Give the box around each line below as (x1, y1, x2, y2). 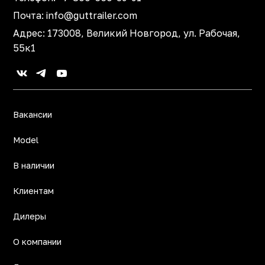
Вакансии (13, 109, 53, 120)
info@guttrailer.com (46, 9, 138, 22)
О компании (13, 237, 62, 247)
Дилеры (13, 211, 47, 222)
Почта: (13, 9, 47, 22)
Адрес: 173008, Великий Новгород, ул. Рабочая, (13, 27, 241, 40)
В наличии (13, 160, 55, 171)
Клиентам (13, 186, 54, 196)
